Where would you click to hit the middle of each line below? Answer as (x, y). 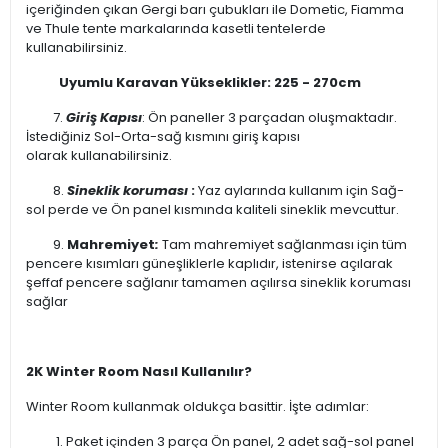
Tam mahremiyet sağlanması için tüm (284, 244)
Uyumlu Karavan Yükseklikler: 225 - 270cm (210, 82)
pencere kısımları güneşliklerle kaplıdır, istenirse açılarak (209, 263)
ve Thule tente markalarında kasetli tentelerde (176, 28)
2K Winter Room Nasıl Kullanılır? (139, 371)
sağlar (47, 301)
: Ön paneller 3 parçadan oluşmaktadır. (269, 117)
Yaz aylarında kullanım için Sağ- (301, 190)
